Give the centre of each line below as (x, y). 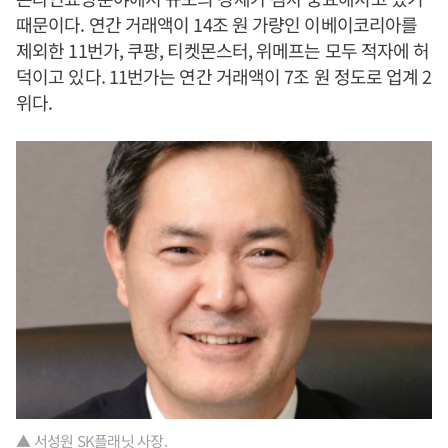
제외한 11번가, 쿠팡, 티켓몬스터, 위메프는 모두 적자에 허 (223, 50)
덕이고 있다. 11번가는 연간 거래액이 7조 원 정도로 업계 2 (224, 76)
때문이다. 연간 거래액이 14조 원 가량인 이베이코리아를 (217, 24)
